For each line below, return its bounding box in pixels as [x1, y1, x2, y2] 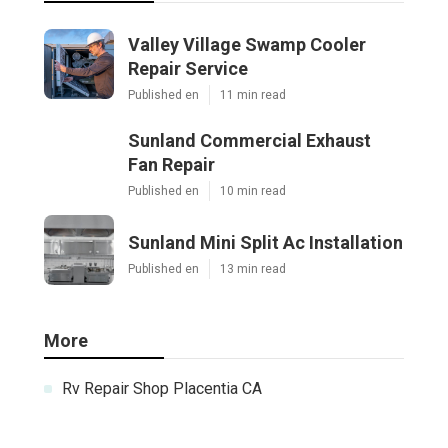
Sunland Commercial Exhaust [128, 129, 371, 151]
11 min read [220, 87, 286, 102]
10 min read [220, 183, 286, 198]
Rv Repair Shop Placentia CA [62, 378, 262, 398]
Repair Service [128, 57, 248, 79]
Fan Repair [128, 153, 215, 175]
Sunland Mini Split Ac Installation [128, 231, 403, 253]
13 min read [220, 261, 286, 276]
